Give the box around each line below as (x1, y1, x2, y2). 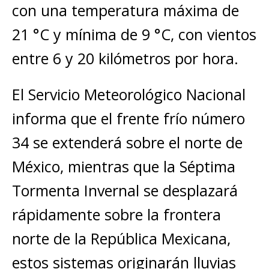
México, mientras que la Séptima (12, 156, 235, 177)
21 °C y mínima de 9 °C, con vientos (12, 24, 256, 44)
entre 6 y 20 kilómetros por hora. (12, 48, 238, 68)
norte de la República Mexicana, (12, 228, 231, 249)
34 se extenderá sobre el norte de (12, 132, 243, 153)
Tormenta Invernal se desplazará (12, 180, 238, 201)
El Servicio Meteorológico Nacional (12, 84, 246, 104)
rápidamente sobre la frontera (12, 204, 221, 225)
